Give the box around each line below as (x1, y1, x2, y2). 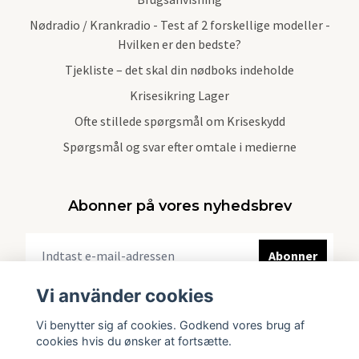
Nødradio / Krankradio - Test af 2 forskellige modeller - (29, 16, 330, 33)
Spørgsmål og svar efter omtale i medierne (63, 138, 296, 155)
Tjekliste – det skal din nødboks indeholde (65, 61, 294, 78)
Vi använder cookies (35, 284, 214, 307)
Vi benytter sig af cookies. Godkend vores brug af (35, 317, 305, 332)
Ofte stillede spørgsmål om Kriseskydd (74, 112, 285, 129)
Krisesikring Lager (130, 87, 229, 103)
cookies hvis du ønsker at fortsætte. (35, 333, 232, 348)
